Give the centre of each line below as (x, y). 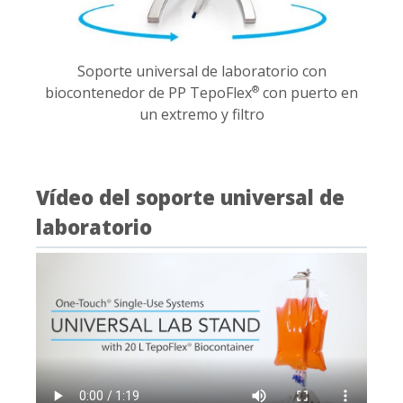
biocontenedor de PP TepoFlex (148, 92)
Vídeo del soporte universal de (190, 197)
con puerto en (309, 92)
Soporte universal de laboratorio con (201, 71)
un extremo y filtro (201, 114)
